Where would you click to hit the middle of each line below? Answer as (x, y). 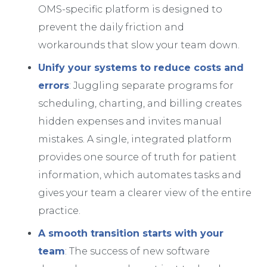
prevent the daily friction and (111, 27)
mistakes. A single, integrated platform (135, 139)
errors (54, 85)
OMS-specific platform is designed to (130, 9)
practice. (59, 210)
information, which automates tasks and (140, 175)
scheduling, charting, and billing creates (140, 103)
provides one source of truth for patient (137, 157)
